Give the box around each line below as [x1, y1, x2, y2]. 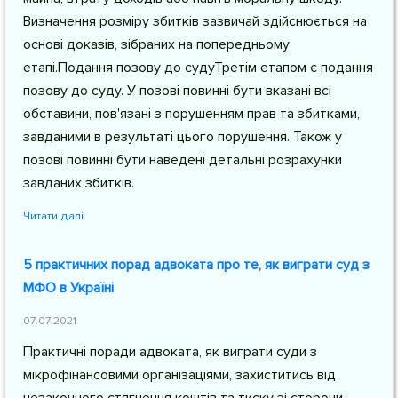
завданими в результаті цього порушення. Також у [23, 128, 342, 146]
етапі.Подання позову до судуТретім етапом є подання [23, 59, 373, 76]
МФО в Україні [23, 279, 114, 297]
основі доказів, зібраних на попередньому [23, 36, 290, 53]
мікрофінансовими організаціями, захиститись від [23, 366, 336, 384]
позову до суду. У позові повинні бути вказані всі [23, 82, 331, 99]
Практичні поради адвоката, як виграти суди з [23, 343, 317, 361]
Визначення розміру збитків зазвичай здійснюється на [23, 12, 367, 30]
